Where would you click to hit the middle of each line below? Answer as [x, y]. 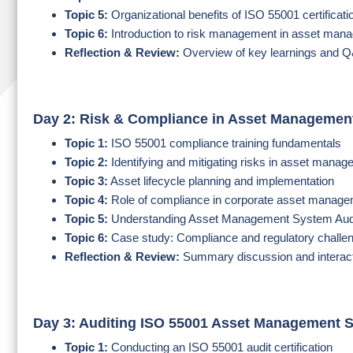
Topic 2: [86, 162]
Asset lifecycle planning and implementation [221, 181]
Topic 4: [86, 200]
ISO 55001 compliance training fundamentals [225, 143]
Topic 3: [86, 181]
